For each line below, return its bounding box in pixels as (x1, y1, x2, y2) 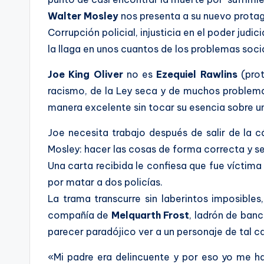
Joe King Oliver (48, 68, 123, 80)
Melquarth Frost (111, 209, 190, 221)
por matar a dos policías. (48, 176, 163, 188)
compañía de (48, 209, 111, 221)
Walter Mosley (48, 10, 118, 22)
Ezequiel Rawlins (156, 68, 241, 80)
